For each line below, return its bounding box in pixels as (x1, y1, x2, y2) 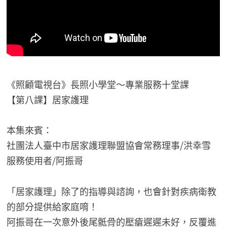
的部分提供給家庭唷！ (7, 200, 98, 213)
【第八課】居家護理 (7, 92, 89, 106)
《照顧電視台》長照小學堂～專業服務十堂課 (7, 77, 190, 91)
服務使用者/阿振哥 (7, 154, 84, 167)
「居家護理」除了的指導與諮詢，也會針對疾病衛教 (7, 184, 217, 198)
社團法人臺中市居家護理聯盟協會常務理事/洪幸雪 (7, 138, 211, 152)
